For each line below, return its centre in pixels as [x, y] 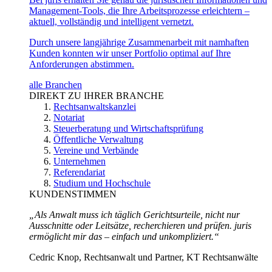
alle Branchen [56, 85]
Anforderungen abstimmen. [82, 64]
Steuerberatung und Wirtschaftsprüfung [128, 129]
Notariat [69, 118]
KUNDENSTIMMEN [73, 194]
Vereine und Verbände [96, 151]
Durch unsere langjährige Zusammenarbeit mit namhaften [139, 42]
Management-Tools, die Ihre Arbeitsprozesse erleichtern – [139, 11]
